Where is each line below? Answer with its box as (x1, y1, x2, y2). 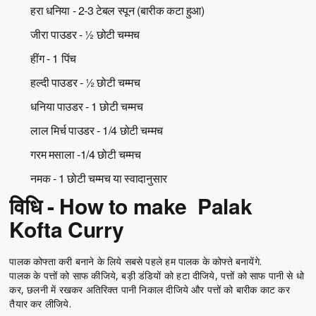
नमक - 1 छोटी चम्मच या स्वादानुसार (30, 170, 167, 187)
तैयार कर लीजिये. (9, 297, 71, 311)
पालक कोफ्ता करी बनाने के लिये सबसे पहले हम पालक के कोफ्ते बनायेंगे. (9, 255, 262, 269)
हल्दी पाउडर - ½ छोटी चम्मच (30, 74, 140, 91)
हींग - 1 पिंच (30, 50, 76, 67)
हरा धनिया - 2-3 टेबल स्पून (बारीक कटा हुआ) (30, 2, 205, 19)
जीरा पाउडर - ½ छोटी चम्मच (30, 26, 140, 43)
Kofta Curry (9, 214, 125, 245)
